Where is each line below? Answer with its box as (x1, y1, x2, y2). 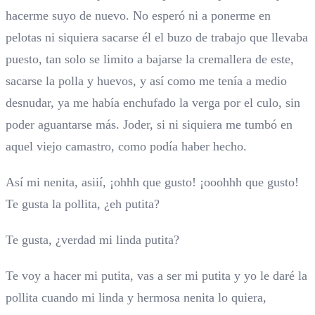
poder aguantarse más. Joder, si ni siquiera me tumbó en (6, 117, 292, 132)
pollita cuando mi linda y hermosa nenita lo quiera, (6, 290, 266, 305)
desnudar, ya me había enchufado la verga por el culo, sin (6, 96, 300, 110)
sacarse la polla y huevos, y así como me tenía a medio (6, 74, 287, 89)
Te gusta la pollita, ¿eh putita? (6, 197, 160, 212)
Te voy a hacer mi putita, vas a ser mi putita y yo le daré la (6, 269, 307, 283)
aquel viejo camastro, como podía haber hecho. (6, 139, 247, 154)
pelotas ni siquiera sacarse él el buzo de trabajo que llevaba (6, 30, 308, 45)
